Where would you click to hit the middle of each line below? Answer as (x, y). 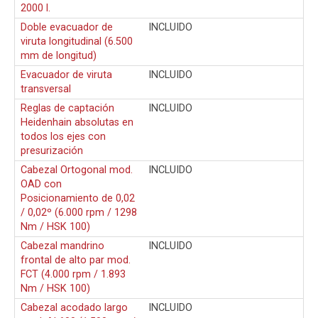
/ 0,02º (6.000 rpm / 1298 (79, 212)
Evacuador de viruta (66, 75)
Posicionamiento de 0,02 (78, 198)
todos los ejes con (63, 136)
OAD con (41, 184)
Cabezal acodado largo (74, 307)
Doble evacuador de (67, 27)
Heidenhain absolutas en (77, 122)
